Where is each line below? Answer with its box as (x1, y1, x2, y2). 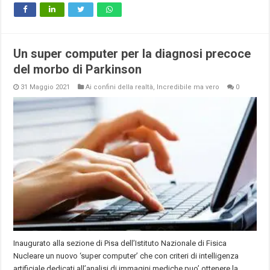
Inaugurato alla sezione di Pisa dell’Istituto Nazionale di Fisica (13, 238, 227, 248)
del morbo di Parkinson (13, 61, 142, 77)
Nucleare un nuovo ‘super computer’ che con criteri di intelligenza (13, 251, 239, 260)
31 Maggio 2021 (20, 83, 71, 91)
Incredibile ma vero (157, 83, 220, 91)
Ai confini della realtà (86, 83, 154, 91)
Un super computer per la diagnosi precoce (13, 46, 251, 61)
